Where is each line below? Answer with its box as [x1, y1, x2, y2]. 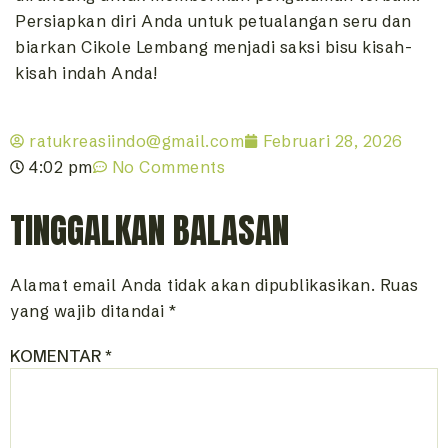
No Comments [111, 157, 225, 178]
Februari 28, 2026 [263, 131, 403, 152]
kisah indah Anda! [15, 63, 158, 84]
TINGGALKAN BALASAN [10, 204, 289, 258]
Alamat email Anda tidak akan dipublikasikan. [10, 275, 375, 296]
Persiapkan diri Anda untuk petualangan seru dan [15, 11, 412, 32]
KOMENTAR [10, 346, 106, 367]
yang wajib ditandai [10, 301, 169, 322]
